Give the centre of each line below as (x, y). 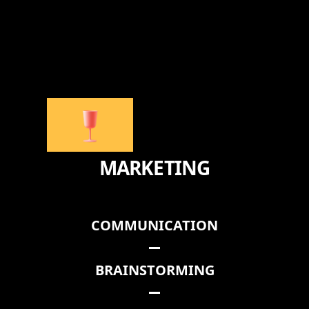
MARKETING (154, 167)
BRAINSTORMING (154, 270)
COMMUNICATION (154, 225)
